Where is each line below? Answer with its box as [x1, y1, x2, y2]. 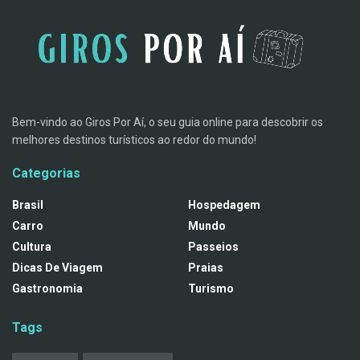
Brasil [12, 198, 43, 211]
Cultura [12, 239, 51, 253]
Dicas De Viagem [12, 260, 103, 274]
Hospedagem [188, 198, 260, 211]
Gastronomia [12, 281, 83, 295]
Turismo [188, 281, 234, 295]
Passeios [188, 239, 239, 253]
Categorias [12, 165, 80, 181]
